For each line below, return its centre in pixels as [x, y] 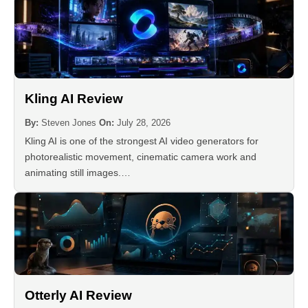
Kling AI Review [74, 99]
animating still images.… [78, 173]
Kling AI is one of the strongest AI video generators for [142, 141]
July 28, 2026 [144, 123]
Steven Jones [69, 123]
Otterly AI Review [78, 296]
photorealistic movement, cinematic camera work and [141, 157]
